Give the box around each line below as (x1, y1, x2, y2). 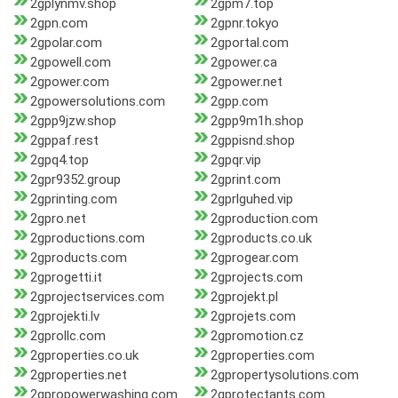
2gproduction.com (210, 211, 318, 227)
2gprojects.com (210, 269, 303, 286)
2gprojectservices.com (30, 289, 164, 306)
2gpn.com (30, 15, 88, 32)
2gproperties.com (210, 347, 314, 364)
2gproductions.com (30, 230, 145, 247)
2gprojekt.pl (210, 289, 278, 306)
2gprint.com (210, 171, 281, 188)
